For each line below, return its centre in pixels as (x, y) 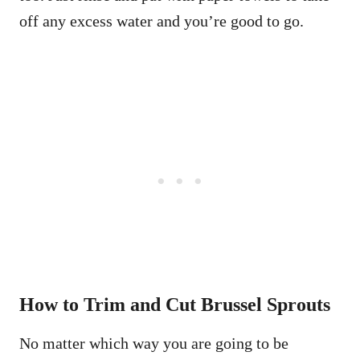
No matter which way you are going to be (154, 344)
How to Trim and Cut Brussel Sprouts (175, 305)
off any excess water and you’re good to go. (162, 21)
